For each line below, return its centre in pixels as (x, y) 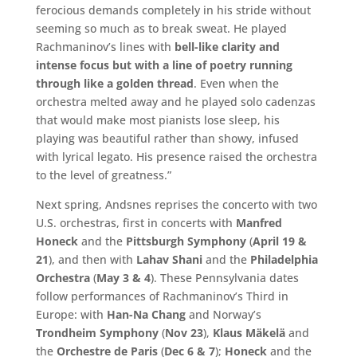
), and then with (92, 259)
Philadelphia (284, 259)
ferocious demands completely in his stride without (173, 10)
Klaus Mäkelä (249, 332)
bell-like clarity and (227, 46)
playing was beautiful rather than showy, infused (167, 138)
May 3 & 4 (123, 277)
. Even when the (236, 83)
